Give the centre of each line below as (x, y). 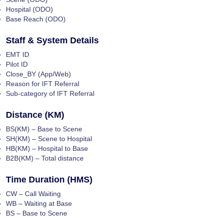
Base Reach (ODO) (36, 19)
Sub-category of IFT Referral (50, 93)
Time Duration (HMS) (49, 179)
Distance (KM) (35, 115)
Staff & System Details (52, 40)
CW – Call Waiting (33, 193)
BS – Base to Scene (36, 213)
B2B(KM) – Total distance (45, 158)
